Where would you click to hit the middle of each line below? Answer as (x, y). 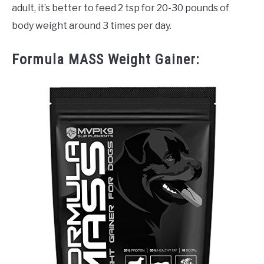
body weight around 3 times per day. (92, 26)
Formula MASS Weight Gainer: (105, 60)
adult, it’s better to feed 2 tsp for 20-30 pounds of (121, 8)
